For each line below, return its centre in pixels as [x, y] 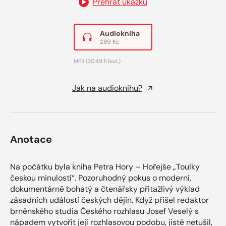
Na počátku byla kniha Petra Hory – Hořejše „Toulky [105, 166]
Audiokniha [120, 33]
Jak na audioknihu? [107, 88]
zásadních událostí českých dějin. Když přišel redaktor [109, 200]
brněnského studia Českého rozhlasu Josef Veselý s [104, 211]
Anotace [31, 139]
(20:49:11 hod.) [102, 61]
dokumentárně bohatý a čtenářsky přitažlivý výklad [105, 189]
